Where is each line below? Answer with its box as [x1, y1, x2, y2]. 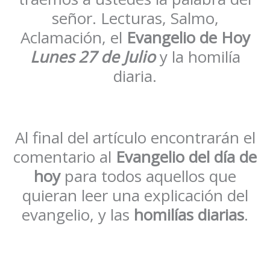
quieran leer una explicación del [22, 184, 248, 207]
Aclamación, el [20, 27, 127, 49]
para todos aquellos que [60, 165, 236, 187]
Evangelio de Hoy [126, 27, 250, 49]
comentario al [13, 146, 116, 168]
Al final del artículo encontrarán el [14, 127, 256, 149]
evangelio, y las [22, 204, 134, 226]
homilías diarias [134, 204, 244, 226]
